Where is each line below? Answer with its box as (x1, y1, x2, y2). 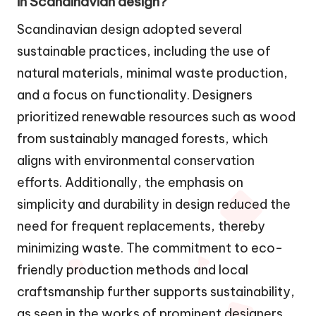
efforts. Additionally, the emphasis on (17, 174, 243, 191)
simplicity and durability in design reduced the (17, 196, 291, 213)
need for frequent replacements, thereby (17, 218, 265, 235)
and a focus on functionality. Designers (17, 87, 253, 104)
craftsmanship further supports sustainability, (17, 284, 295, 300)
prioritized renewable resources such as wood (17, 109, 296, 126)
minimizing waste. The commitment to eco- (17, 240, 283, 257)
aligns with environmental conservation (17, 152, 255, 169)
